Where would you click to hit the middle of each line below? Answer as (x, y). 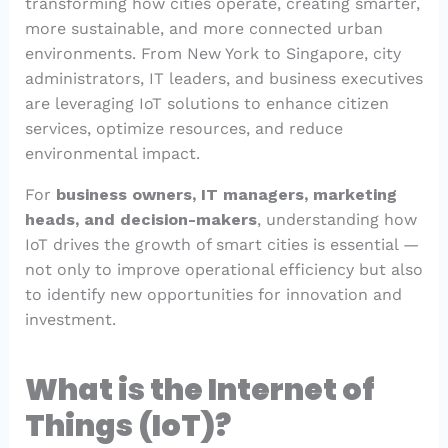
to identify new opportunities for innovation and (213, 295)
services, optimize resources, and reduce (183, 129)
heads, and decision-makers (140, 220)
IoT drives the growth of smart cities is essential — (221, 245)
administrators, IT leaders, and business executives (223, 79)
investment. (70, 320)
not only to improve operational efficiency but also (223, 270)
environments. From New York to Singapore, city (212, 54)
